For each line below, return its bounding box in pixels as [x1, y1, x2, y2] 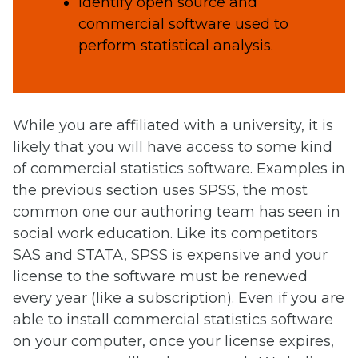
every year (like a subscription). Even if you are [13, 288, 344, 307]
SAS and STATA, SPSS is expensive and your [13, 245, 328, 264]
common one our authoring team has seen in [13, 202, 340, 221]
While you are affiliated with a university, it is [13, 116, 333, 134]
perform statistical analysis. [78, 37, 273, 55]
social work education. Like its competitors [13, 224, 318, 242]
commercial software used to [78, 15, 288, 34]
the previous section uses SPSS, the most [13, 181, 308, 199]
